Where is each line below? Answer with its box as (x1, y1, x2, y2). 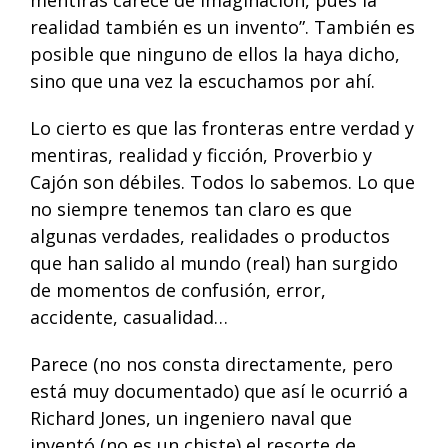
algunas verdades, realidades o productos (29, 223, 390, 248)
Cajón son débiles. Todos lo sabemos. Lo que (29, 169, 415, 194)
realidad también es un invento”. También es (29, 14, 415, 39)
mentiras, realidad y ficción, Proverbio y (29, 142, 372, 167)
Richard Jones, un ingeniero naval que (29, 405, 352, 430)
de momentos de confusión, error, (29, 277, 326, 302)
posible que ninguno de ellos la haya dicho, (29, 41, 400, 66)
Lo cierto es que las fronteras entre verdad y (29, 115, 414, 140)
